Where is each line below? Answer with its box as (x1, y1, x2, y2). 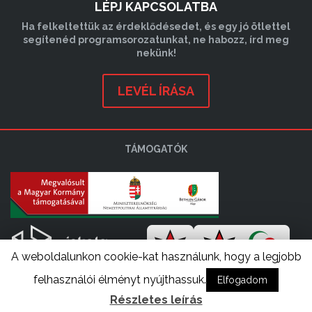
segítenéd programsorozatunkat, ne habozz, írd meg (23, 33, 289, 45)
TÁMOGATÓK (125, 143, 187, 155)
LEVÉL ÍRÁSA (118, 83, 194, 98)
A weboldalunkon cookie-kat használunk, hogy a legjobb (10, 250, 302, 264)
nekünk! (136, 47, 176, 58)
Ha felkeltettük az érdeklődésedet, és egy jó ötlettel (22, 20, 290, 32)
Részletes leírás (109, 293, 203, 306)
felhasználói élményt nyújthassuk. (33, 273, 206, 287)
